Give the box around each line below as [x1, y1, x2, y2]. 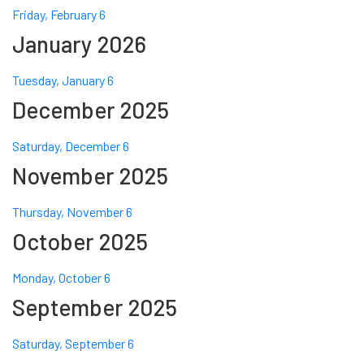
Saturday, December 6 [12, 138, 129, 154]
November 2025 [12, 162, 168, 190]
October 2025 [12, 227, 148, 256]
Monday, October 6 [12, 270, 110, 286]
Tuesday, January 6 [12, 72, 114, 89]
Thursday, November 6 [12, 204, 132, 220]
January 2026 [12, 30, 146, 58]
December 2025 [12, 96, 169, 124]
